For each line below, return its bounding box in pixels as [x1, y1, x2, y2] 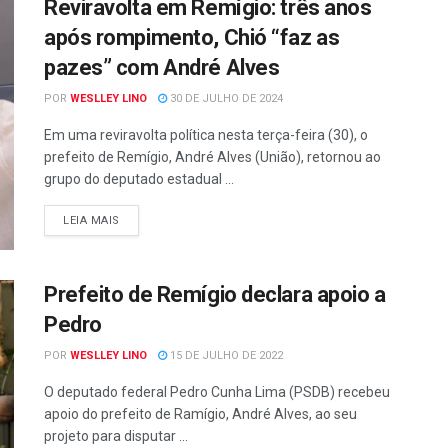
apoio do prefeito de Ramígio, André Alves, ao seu [44, 405, 357, 422]
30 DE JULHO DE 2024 [167, 91, 283, 105]
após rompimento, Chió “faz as [44, 24, 340, 50]
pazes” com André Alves [44, 54, 280, 80]
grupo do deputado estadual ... [44, 170, 234, 187]
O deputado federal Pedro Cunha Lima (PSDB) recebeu [44, 383, 390, 400]
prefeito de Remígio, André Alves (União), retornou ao [44, 148, 381, 165]
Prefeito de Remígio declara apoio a [44, 281, 386, 307]
